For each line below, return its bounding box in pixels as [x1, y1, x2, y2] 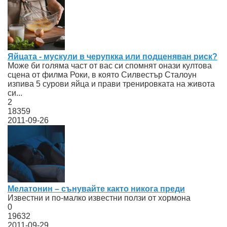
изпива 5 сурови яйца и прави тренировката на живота [8, 79, 215, 88]
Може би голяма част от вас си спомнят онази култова [8, 61, 212, 70]
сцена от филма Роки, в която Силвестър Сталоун [8, 70, 197, 79]
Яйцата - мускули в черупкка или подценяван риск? [8, 52, 217, 61]
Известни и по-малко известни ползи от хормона [8, 193, 191, 202]
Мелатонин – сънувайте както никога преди [8, 184, 185, 193]
